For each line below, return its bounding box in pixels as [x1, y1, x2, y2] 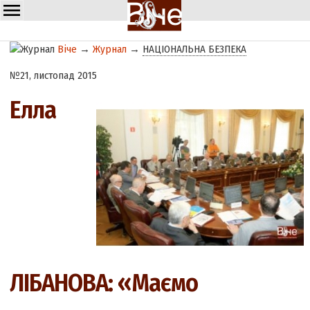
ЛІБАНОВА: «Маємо [10, 268, 199, 299]
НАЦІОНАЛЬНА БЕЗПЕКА [143, 43, 247, 55]
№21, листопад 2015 [10, 69, 98, 82]
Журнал [93, 43, 127, 55]
